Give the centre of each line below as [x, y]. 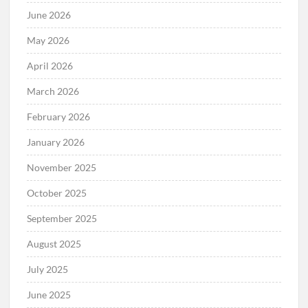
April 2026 [50, 66]
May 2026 [48, 41]
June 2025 [49, 295]
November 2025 [62, 168]
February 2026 [59, 117]
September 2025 [62, 219]
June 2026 [49, 15]
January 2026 [56, 142]
